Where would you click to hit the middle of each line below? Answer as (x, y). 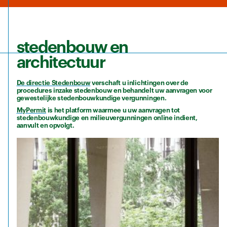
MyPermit (31, 110)
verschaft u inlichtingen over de (139, 83)
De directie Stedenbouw (53, 83)
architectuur (61, 63)
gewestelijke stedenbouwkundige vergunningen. (91, 98)
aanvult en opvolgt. (45, 126)
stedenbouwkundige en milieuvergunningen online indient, (107, 118)
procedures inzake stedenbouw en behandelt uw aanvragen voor (114, 90)
